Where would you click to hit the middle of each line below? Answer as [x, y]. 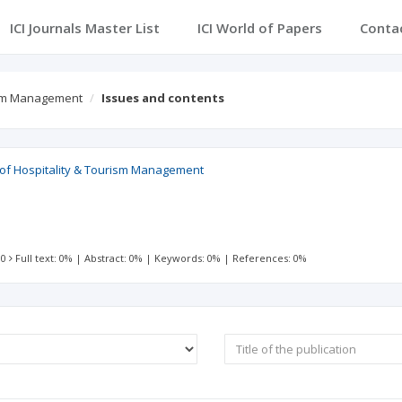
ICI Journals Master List [84, 28]
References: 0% [270, 258]
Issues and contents [163, 98]
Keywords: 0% [188, 258]
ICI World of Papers [259, 28]
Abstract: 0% [114, 258]
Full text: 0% [44, 258]
